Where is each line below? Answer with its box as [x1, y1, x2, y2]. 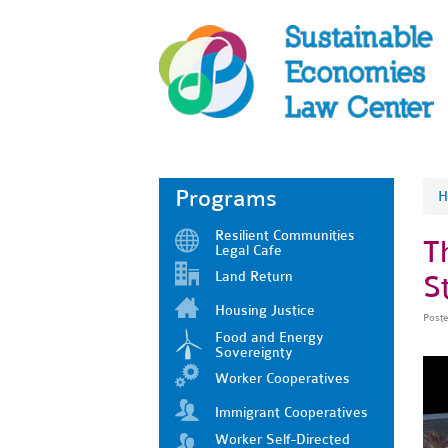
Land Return [215, 267, 293, 285]
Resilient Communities [215, 226, 355, 244]
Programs [175, 184, 277, 212]
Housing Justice [215, 301, 315, 319]
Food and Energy [215, 328, 324, 346]
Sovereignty [215, 343, 293, 361]
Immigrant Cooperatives [215, 403, 368, 421]
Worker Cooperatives [215, 369, 350, 387]
